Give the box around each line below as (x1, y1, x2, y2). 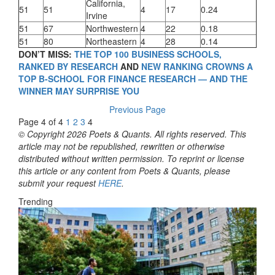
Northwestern (86, 21, 138, 34)
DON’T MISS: (18, 47, 74, 60)
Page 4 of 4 (18, 115, 63, 128)
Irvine (86, 9, 107, 21)
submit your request (18, 176, 98, 189)
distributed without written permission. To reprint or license (18, 152, 244, 165)
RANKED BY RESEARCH (18, 60, 118, 72)
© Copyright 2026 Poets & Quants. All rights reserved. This (18, 127, 246, 140)
